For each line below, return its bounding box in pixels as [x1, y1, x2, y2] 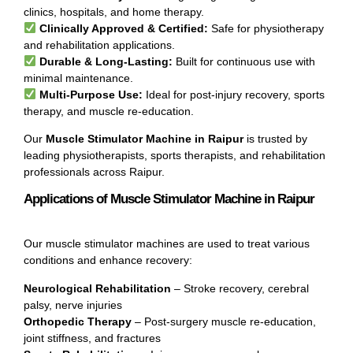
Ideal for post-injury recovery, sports [142, 87, 325, 101]
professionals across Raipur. [24, 165, 165, 178]
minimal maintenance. [24, 71, 133, 84]
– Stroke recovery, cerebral [171, 281, 309, 295]
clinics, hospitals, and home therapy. [24, 5, 204, 18]
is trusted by [247, 132, 307, 145]
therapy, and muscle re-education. [24, 104, 194, 117]
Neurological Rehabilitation [24, 281, 171, 295]
